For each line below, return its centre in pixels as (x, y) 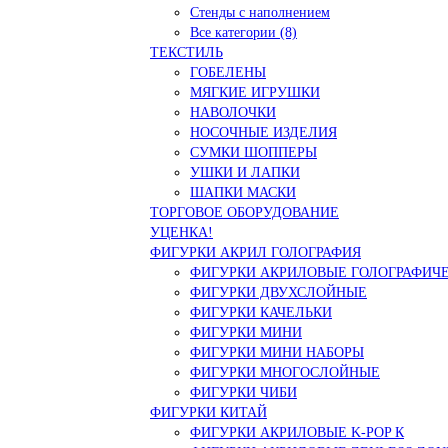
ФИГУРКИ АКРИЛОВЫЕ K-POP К (297, 432)
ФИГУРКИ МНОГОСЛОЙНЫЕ (285, 372)
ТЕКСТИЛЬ (186, 52)
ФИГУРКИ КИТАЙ (208, 412)
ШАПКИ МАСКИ (243, 192)
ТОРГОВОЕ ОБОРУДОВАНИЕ (244, 212)
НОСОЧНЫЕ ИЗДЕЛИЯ (263, 132)
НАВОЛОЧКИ (233, 112)
